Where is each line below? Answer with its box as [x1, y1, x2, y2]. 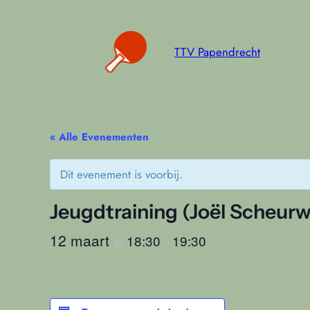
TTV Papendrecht [174, 43, 260, 60]
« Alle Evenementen [50, 129, 149, 145]
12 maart [50, 229, 113, 250]
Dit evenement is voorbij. [60, 165, 183, 183]
